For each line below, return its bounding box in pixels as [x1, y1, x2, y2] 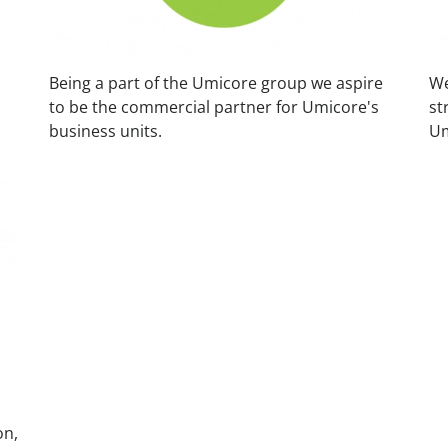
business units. [49, 119, 162, 142]
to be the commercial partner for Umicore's [49, 95, 379, 118]
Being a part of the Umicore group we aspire [49, 71, 383, 94]
